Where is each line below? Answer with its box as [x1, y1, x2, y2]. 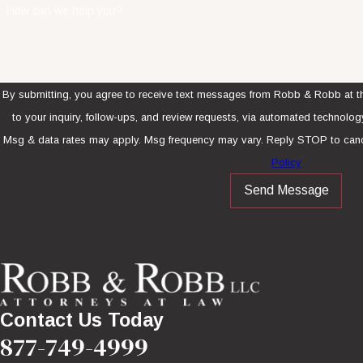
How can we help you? [6, 4, 122, 18]
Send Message [243, 183, 329, 198]
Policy [271, 156, 301, 169]
